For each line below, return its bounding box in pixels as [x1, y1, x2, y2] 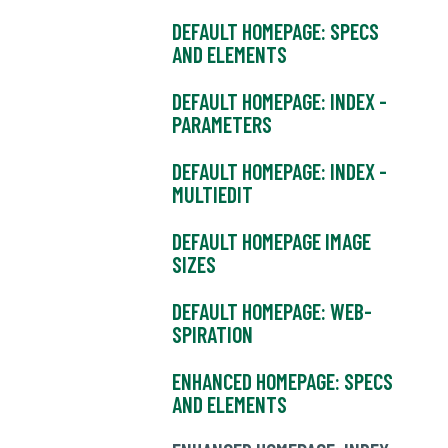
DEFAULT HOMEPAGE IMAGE [172, 228, 371, 255]
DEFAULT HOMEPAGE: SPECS [172, 18, 379, 45]
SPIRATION [172, 321, 253, 348]
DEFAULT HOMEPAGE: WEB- [172, 298, 372, 325]
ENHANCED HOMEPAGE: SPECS [172, 368, 393, 395]
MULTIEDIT [172, 181, 253, 208]
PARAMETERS [172, 111, 272, 138]
